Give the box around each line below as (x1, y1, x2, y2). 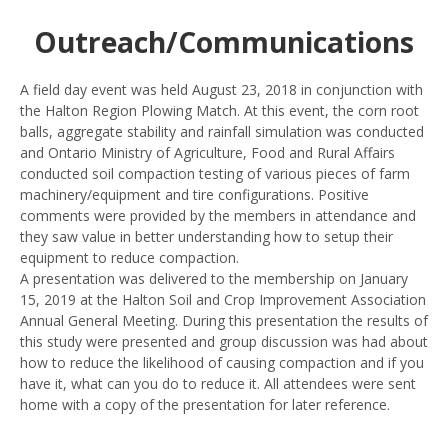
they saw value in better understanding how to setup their (20, 227, 393, 246)
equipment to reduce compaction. (20, 248, 239, 267)
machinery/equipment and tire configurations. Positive (20, 185, 369, 204)
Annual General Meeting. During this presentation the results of (20, 311, 428, 330)
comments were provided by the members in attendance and (20, 206, 416, 225)
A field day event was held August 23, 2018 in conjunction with (20, 80, 423, 99)
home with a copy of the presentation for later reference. (20, 395, 390, 414)
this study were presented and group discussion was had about (20, 332, 428, 351)
